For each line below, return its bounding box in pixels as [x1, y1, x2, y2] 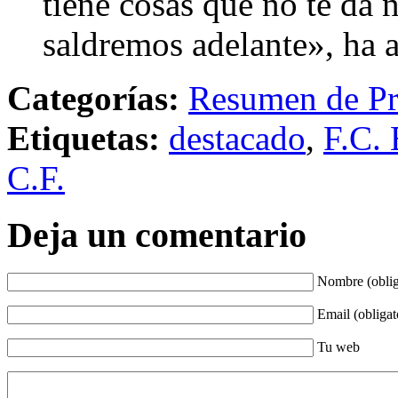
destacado [169, 118, 306, 157]
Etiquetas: [7, 118, 160, 157]
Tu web [317, 339, 360, 355]
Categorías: [7, 78, 179, 117]
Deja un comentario [7, 215, 306, 256]
